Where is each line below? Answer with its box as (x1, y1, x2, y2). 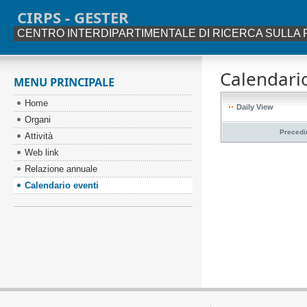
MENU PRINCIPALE (14, 75, 115, 90)
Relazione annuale (25, 164, 98, 174)
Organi (25, 114, 51, 125)
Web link (25, 147, 60, 158)
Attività (25, 131, 53, 141)
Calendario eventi (25, 180, 99, 191)
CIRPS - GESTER (17, 7, 130, 27)
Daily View (236, 103, 273, 111)
